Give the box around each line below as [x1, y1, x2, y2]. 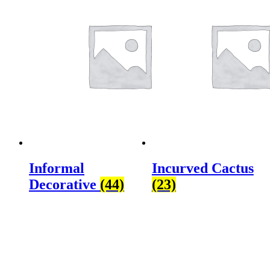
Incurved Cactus [151, 160, 254, 176]
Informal [29, 160, 84, 176]
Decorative [29, 176, 100, 192]
